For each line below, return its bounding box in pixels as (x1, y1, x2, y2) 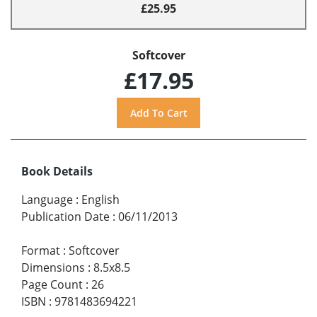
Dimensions (21, 259, 85, 275)
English (81, 191, 120, 207)
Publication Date (21, 208, 110, 224)
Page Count (21, 276, 83, 292)
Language (21, 191, 73, 207)
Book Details (21, 163, 93, 179)
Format (21, 242, 60, 258)
